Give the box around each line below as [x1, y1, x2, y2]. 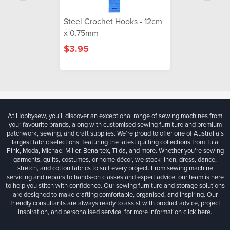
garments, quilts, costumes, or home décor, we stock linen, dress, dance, [13, 155, 217, 164]
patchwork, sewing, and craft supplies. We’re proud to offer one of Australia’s [6, 128, 224, 138]
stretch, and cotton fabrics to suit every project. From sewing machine [17, 163, 213, 173]
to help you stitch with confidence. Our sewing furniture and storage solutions [5, 181, 225, 190]
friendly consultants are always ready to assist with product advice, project [10, 198, 220, 208]
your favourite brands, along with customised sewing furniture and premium [8, 120, 222, 129]
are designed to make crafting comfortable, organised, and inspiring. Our [12, 189, 218, 199]
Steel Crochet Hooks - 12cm [64, 15, 162, 27]
